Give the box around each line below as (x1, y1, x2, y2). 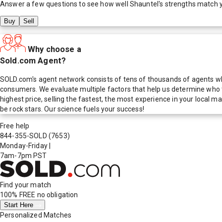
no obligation (35, 191, 78, 199)
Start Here (4, 201, 35, 209)
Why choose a (28, 44, 81, 54)
